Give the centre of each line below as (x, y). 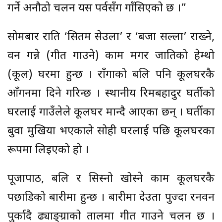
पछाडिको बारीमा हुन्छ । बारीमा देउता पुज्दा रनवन (111, 198)
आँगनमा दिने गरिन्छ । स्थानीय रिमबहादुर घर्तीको (111, 94)
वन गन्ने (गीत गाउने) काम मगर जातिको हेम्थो (111, 56)
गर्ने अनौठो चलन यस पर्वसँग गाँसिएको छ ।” (97, 9)
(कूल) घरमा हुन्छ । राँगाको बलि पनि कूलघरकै (111, 75)
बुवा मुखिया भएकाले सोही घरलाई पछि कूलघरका (111, 132)
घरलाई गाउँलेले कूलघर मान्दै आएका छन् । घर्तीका (111, 113)
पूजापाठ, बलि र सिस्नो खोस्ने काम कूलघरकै (111, 179)
